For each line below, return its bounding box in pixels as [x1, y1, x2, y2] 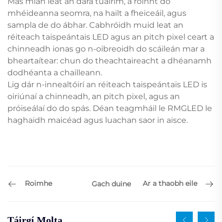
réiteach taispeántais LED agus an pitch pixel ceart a [7, 32, 214, 42]
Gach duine [91, 179, 131, 188]
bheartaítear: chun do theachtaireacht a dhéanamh [7, 55, 212, 65]
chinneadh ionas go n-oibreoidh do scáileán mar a [7, 44, 205, 54]
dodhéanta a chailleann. [7, 67, 102, 77]
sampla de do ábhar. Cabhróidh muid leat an [7, 20, 183, 30]
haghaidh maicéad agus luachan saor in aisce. [7, 115, 188, 125]
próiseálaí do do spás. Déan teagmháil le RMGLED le [7, 103, 212, 113]
